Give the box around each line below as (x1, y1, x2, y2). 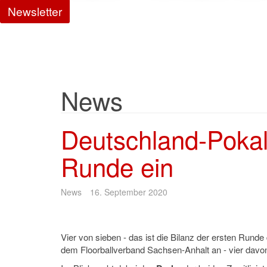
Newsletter (8, 3, 62, 19)
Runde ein (61, 148, 173, 184)
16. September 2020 (90, 186, 167, 198)
